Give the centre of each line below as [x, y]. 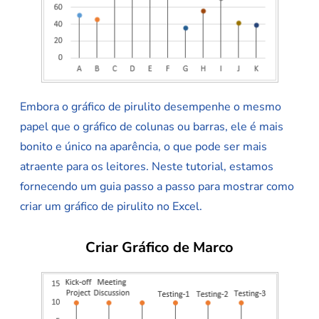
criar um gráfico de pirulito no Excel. [111, 207]
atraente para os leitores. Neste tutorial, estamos [147, 167]
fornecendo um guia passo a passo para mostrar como [157, 187]
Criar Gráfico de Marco [159, 248]
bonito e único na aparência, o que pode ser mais [143, 147]
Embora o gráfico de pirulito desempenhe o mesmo [151, 107]
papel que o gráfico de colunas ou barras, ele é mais [152, 127]
